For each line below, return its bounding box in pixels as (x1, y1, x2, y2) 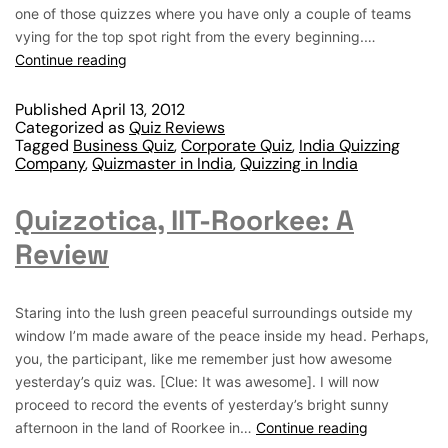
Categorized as (15, 117, 129, 138)
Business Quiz (73, 135, 174, 156)
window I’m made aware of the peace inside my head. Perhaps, (15, 327, 429, 344)
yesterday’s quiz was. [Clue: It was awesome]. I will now (15, 373, 379, 390)
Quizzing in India (240, 153, 358, 174)
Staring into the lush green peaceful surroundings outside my (15, 304, 413, 321)
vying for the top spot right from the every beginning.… (15, 28, 376, 45)
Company (15, 153, 85, 174)
